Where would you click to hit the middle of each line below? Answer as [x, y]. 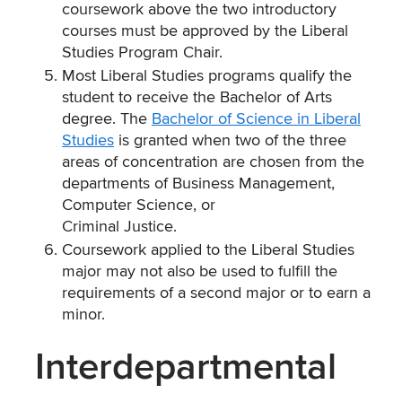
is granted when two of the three [230, 141]
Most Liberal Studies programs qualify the [207, 76]
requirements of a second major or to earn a [216, 293]
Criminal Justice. [119, 227]
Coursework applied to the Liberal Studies [208, 250]
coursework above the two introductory [199, 10]
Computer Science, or [139, 205]
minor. [83, 315]
